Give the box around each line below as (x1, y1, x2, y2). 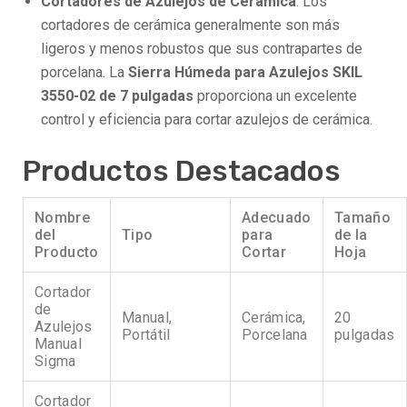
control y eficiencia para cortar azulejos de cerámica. (41, 110, 372, 128)
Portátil (122, 325, 171, 343)
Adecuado (242, 208, 312, 226)
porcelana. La (41, 63, 128, 81)
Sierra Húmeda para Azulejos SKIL (128, 63, 362, 81)
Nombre (35, 208, 90, 226)
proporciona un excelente (194, 86, 357, 104)
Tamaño (334, 208, 391, 226)
